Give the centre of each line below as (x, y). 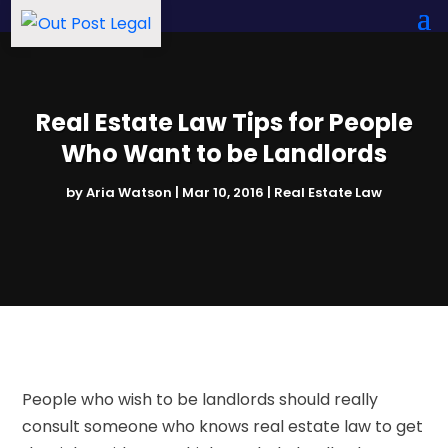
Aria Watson (129, 192)
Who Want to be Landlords (224, 153)
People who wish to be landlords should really (200, 399)
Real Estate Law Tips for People (224, 122)
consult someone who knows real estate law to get (223, 426)
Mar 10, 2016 (223, 192)
